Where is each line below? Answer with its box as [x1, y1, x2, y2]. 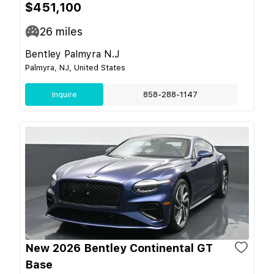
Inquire [51, 89, 77, 99]
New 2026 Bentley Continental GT [25, 241, 213, 254]
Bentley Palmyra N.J [25, 48, 120, 60]
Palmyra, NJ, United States [25, 62, 125, 72]
